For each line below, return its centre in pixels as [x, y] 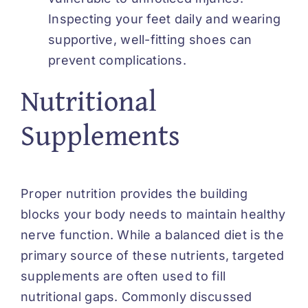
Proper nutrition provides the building [134, 193]
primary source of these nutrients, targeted [153, 255]
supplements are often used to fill [123, 276]
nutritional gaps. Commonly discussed [136, 296]
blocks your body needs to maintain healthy [153, 214]
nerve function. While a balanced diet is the [152, 234]
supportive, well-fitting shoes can [150, 39]
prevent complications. [117, 60]
